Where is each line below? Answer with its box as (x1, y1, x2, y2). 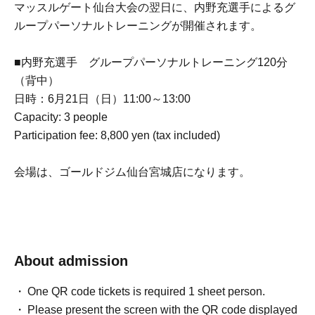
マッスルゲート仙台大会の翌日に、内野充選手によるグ (14, 1, 295, 13)
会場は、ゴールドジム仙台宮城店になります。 (14, 166, 250, 178)
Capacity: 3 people (14, 111, 108, 123)
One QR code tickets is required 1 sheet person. (27, 285, 266, 297)
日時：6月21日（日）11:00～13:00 (14, 93, 191, 105)
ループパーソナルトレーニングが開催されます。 (14, 20, 262, 32)
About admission (14, 253, 128, 269)
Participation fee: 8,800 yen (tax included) (14, 129, 220, 141)
